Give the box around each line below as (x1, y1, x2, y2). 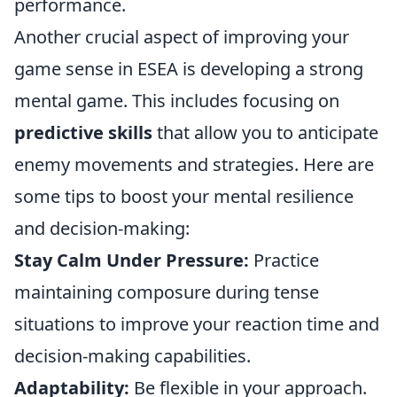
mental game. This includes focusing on (14, 89, 339, 113)
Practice (249, 248, 319, 272)
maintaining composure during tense (14, 280, 319, 304)
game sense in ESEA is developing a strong (14, 57, 363, 81)
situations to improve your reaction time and (14, 312, 379, 336)
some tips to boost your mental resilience (14, 184, 354, 208)
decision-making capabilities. (14, 344, 251, 368)
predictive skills (14, 121, 152, 144)
